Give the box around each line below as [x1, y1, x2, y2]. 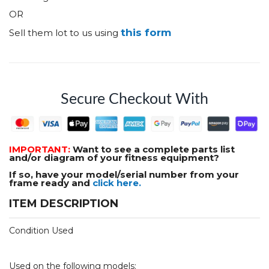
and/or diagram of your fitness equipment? [9, 151, 219, 163]
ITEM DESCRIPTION [9, 196, 118, 210]
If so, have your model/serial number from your [9, 168, 239, 180]
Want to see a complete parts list [73, 143, 235, 155]
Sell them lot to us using [9, 26, 121, 38]
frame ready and [9, 177, 92, 189]
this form [121, 26, 171, 38]
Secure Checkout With [61, 91, 208, 107]
